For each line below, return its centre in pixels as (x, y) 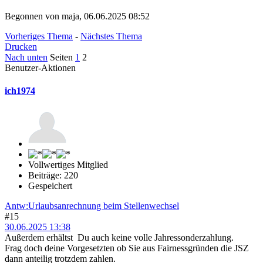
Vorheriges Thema (39, 36)
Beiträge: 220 (53, 176)
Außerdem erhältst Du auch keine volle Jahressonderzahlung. (119, 238)
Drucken (21, 46)
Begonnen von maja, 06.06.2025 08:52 (77, 16)
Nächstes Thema (111, 36)
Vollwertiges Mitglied (68, 165)
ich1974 (20, 90)
